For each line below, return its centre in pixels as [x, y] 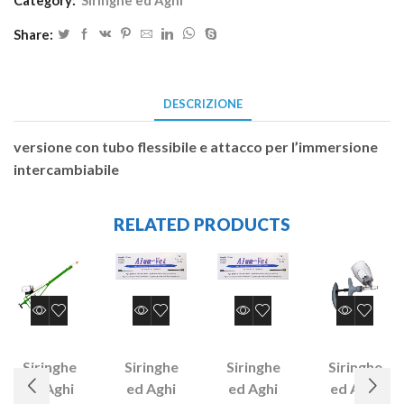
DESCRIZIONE [202, 103]
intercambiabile [66, 169]
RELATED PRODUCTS [202, 225]
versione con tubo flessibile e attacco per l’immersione [196, 146]
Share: [33, 34]
